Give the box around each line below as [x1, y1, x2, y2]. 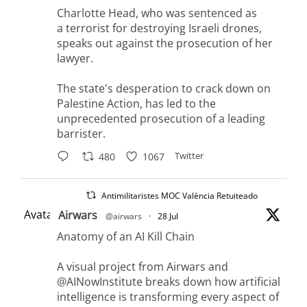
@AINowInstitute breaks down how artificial [57, 274, 280, 290]
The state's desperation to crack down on [57, 81, 271, 97]
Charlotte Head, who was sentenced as [57, 5, 257, 21]
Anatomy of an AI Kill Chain [57, 229, 195, 245]
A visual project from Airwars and [57, 259, 228, 275]
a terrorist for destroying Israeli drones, [57, 21, 262, 36]
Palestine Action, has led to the [57, 96, 216, 112]
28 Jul [158, 210, 178, 223]
